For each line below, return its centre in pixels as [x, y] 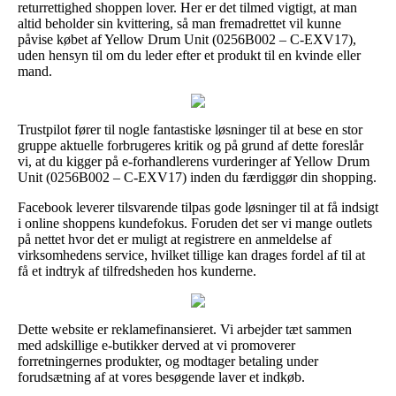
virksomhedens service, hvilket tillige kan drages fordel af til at [191, 255]
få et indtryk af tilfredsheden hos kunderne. [137, 270]
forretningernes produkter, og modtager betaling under [168, 361]
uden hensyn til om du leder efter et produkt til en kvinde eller [189, 55]
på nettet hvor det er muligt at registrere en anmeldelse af [175, 239]
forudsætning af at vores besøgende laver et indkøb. [161, 377]
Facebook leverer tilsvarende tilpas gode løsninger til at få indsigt [198, 207]
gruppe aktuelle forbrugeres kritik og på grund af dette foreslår [190, 145]
